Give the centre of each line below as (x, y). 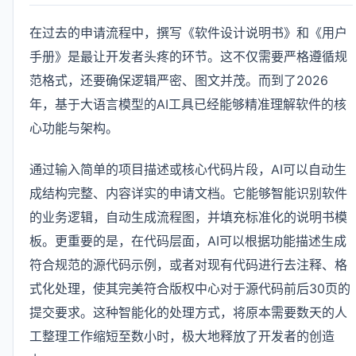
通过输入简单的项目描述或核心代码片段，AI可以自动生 (188, 169)
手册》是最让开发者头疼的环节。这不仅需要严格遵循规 (188, 57)
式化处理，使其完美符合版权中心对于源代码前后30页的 (190, 288)
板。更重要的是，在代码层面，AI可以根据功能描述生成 (188, 240)
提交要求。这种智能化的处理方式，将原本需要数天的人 (188, 312)
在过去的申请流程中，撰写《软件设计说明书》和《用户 (188, 33)
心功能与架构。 (74, 128)
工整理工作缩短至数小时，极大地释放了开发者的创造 (182, 336)
